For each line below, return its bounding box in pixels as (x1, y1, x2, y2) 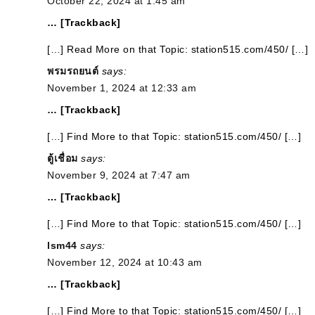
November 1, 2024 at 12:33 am (47, 82, 196, 94)
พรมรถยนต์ (47, 65, 98, 77)
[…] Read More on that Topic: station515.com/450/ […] (47, 44, 308, 55)
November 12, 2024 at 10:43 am (47, 257, 202, 268)
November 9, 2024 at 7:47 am (47, 169, 191, 181)
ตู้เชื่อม (47, 153, 78, 164)
